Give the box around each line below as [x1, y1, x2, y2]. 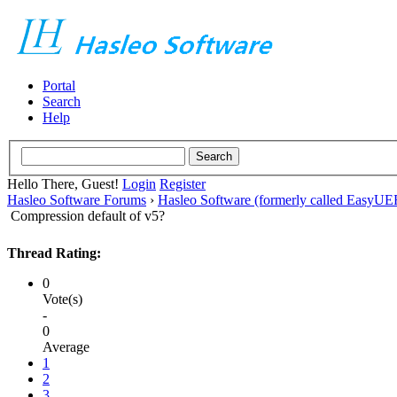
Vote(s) [43, 291, 82, 307]
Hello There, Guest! [7, 175, 122, 191]
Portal [43, 78, 75, 93]
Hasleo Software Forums [7, 191, 146, 207]
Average [43, 339, 90, 354]
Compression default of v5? [11, 207, 165, 223]
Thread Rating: [7, 245, 101, 261]
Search [43, 94, 81, 109]
